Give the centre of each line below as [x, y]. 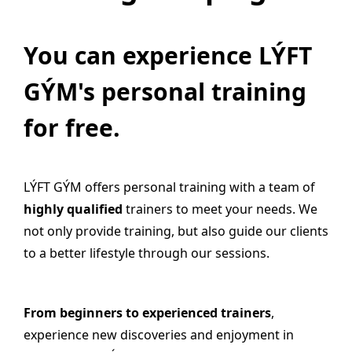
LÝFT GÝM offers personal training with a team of [169, 187]
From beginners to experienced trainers [147, 313]
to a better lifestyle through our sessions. [147, 253]
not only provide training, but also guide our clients [176, 231]
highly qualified [73, 209]
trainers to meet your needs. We [220, 209]
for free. [72, 128]
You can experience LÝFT [168, 55]
